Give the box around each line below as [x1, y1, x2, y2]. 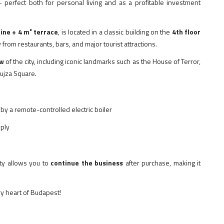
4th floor [171, 26, 201, 37]
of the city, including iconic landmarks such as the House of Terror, [3, 55, 201, 66]
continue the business [50, 157, 123, 168]
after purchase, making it [123, 157, 200, 168]
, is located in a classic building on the [58, 26, 172, 37]
